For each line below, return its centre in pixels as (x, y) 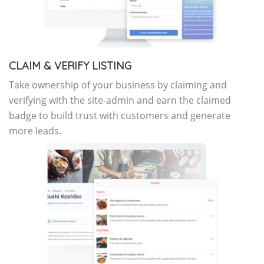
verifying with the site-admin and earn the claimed (120, 100)
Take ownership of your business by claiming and (118, 85)
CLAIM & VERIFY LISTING (70, 66)
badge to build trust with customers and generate (120, 116)
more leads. (35, 131)
